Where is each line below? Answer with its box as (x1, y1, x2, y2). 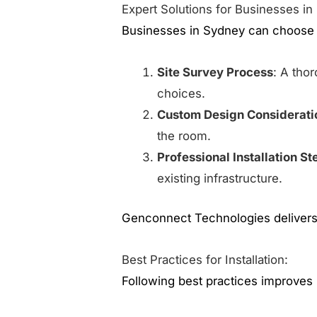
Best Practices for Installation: (122, 253, 288, 267)
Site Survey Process (157, 65, 274, 80)
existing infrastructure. (157, 171, 283, 186)
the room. (157, 129, 212, 144)
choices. (157, 86, 206, 101)
